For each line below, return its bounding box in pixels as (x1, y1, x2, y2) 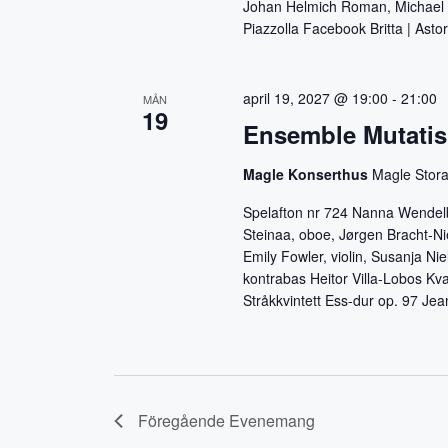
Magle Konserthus (243, 164, 373, 185)
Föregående (138, 409, 229, 433)
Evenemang (229, 409, 315, 433)
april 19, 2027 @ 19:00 (243, 88, 389, 109)
